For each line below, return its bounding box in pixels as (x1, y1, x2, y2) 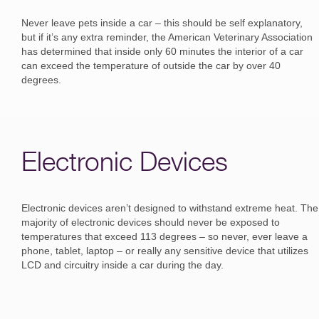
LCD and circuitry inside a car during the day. (21, 258, 224, 271)
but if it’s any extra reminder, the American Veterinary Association (21, 31, 313, 43)
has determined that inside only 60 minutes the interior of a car (21, 45, 303, 57)
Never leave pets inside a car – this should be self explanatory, (21, 16, 303, 28)
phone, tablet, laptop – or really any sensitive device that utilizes (21, 244, 308, 256)
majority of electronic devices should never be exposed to (21, 216, 280, 228)
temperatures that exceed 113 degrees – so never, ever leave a (21, 230, 308, 242)
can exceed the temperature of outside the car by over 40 (21, 59, 281, 71)
